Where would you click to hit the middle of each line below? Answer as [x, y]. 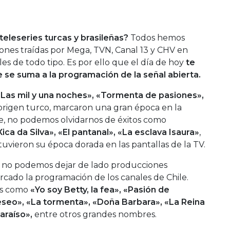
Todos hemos [158, 37]
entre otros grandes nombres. [94, 214]
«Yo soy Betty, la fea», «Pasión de [100, 189]
